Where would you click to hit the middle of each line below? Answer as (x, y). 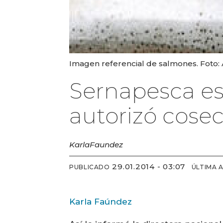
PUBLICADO (90, 167)
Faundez (107, 144)
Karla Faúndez (101, 201)
